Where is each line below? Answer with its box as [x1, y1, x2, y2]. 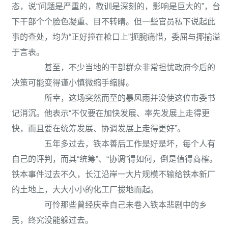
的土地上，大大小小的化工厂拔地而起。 [12, 185, 158, 194]
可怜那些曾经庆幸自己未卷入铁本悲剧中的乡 [28, 201, 207, 209]
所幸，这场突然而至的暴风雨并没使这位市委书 [28, 94, 215, 102]
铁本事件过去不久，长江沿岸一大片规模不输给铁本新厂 [12, 170, 215, 179]
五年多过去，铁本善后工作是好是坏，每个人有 [28, 139, 215, 148]
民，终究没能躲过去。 [12, 216, 93, 224]
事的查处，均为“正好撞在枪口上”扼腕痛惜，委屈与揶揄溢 [12, 33, 220, 41]
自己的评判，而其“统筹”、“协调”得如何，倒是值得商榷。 [12, 155, 217, 163]
